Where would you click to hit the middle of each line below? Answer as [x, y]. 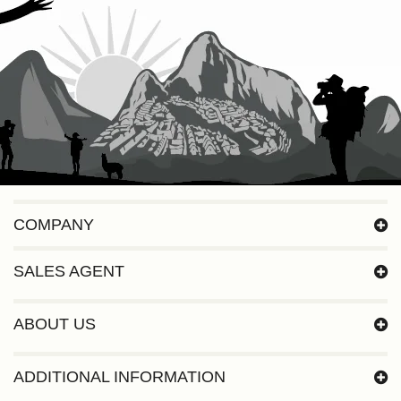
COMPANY [54, 225]
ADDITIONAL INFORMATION [119, 377]
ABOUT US [55, 324]
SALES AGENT [69, 272]
